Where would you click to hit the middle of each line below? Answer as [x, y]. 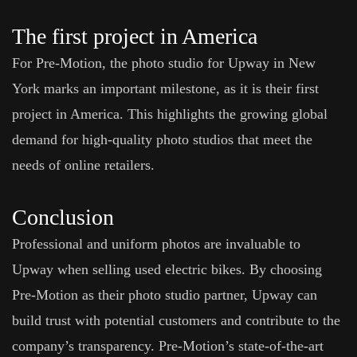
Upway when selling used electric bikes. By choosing [167, 269]
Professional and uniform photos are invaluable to [156, 244]
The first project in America [135, 36]
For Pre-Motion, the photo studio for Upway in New [164, 63]
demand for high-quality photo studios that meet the [162, 139]
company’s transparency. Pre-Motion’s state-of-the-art [168, 346]
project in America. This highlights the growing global [170, 114]
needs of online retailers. [83, 165]
